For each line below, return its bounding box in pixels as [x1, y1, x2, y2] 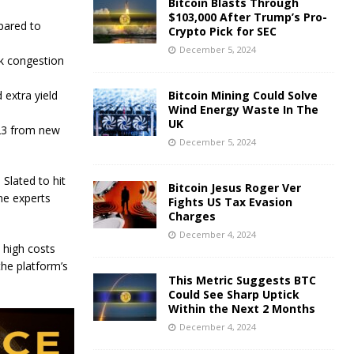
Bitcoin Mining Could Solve [168, 88, 318, 103]
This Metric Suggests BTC [168, 273, 316, 288]
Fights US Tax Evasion [168, 194, 292, 209]
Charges [168, 209, 216, 224]
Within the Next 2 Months [168, 301, 315, 316]
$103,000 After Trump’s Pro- [168, 9, 327, 24]
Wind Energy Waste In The [168, 102, 318, 117]
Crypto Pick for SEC [168, 24, 277, 39]
